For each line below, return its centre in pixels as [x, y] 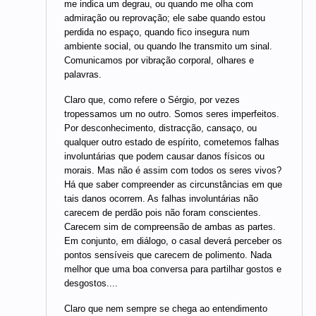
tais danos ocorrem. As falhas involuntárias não [161, 199]
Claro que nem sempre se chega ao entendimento [166, 308]
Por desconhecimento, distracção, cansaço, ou [160, 128]
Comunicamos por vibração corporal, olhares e [159, 61]
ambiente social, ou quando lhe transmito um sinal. [168, 47]
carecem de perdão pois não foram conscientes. [163, 213]
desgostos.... [91, 283]
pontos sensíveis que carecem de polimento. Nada [168, 255]
